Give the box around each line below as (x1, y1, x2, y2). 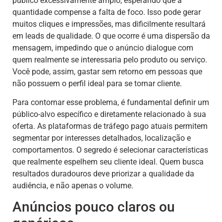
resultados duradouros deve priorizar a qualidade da (12, 168, 194, 178)
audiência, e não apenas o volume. (12, 180, 133, 190)
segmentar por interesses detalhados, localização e (12, 133, 191, 143)
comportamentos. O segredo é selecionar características (12, 145, 208, 155)
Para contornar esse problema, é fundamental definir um (12, 97, 209, 107)
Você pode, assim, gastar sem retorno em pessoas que (12, 66, 202, 76)
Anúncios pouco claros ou (12, 199, 175, 216)
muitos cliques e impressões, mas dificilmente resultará (12, 19, 206, 29)
